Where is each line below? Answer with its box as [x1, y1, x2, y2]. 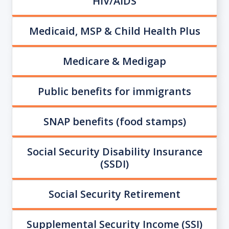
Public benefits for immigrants [38, 84, 191, 98]
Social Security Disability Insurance [27, 144, 202, 158]
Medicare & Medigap [63, 54, 166, 68]
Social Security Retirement [49, 187, 180, 201]
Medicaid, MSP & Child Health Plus [29, 24, 200, 38]
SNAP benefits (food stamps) [43, 114, 186, 128]
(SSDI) [100, 156, 129, 171]
